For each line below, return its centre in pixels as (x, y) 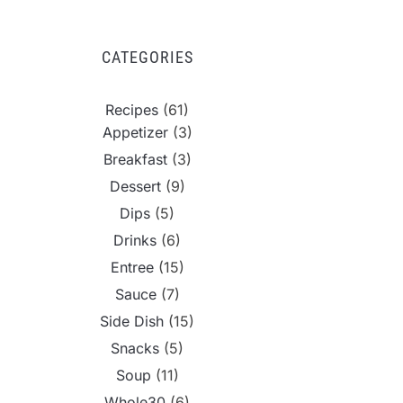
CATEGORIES (147, 58)
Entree (132, 268)
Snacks (135, 349)
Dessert (135, 187)
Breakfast (135, 160)
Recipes (132, 110)
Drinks (135, 241)
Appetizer (135, 133)
